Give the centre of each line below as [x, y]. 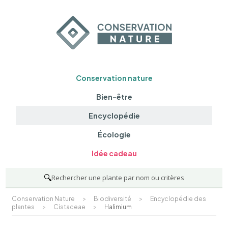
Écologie [114, 135]
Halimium [118, 207]
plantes [23, 207]
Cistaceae [70, 207]
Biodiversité [113, 198]
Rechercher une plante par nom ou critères [118, 177]
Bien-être [114, 96]
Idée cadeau [114, 153]
